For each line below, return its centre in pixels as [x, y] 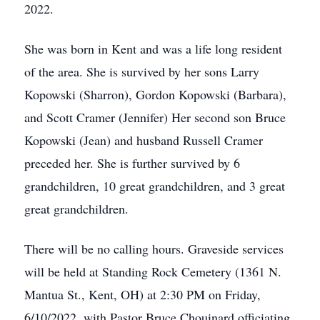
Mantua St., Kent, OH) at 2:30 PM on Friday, [142, 294]
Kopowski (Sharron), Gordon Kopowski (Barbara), [155, 94]
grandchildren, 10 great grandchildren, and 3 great [155, 186]
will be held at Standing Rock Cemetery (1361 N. [153, 271]
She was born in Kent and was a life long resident [153, 49]
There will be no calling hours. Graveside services [154, 249]
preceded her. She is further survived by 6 [132, 163]
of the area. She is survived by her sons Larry [142, 71]
